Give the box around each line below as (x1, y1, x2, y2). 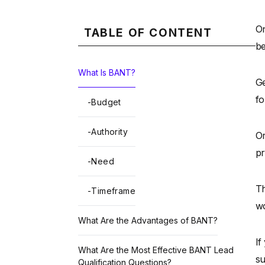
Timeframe (91, 186, 136, 196)
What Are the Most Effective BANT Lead (78, 245, 234, 256)
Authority (91, 127, 128, 137)
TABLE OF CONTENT (84, 26, 212, 40)
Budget (91, 97, 121, 108)
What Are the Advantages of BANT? (78, 215, 218, 226)
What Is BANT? (78, 67, 135, 78)
